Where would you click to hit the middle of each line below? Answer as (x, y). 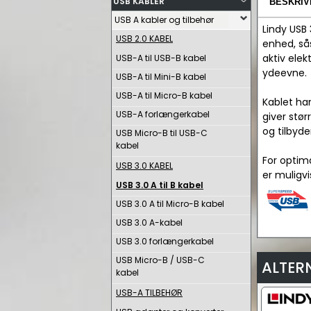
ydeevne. (285, 73)
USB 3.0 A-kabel (149, 222)
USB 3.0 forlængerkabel (165, 241)
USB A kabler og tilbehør (164, 20)
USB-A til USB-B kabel (161, 58)
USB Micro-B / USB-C (160, 260)
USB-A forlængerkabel (163, 114)
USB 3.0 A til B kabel (160, 185)
